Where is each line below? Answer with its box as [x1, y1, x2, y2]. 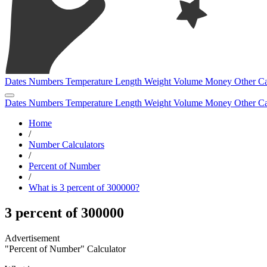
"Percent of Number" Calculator [5, 243, 126, 254]
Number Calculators [29, 139, 104, 150]
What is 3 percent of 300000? [29, 182, 139, 193]
